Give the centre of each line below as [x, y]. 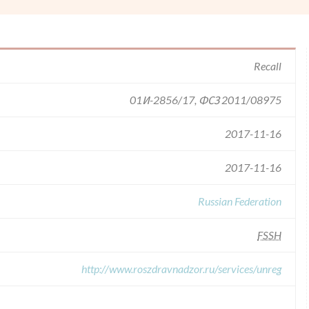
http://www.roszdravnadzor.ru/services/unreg [181, 269]
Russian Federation [240, 201]
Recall [268, 66]
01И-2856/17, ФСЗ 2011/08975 [206, 100]
